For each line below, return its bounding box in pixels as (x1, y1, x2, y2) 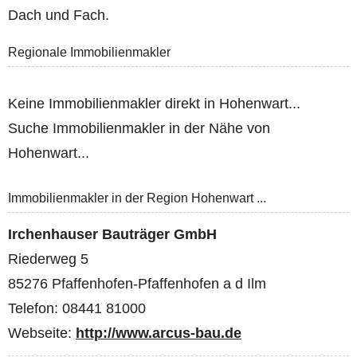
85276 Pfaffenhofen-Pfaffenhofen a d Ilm (8, 276, 266, 292)
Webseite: (8, 325, 76, 342)
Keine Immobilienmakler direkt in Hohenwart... (8, 95, 300, 112)
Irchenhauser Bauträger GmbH (8, 226, 217, 243)
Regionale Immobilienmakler (8, 45, 171, 60)
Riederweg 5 (8, 251, 88, 268)
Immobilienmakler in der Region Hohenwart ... (8, 190, 266, 205)
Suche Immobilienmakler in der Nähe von (8, 120, 270, 136)
